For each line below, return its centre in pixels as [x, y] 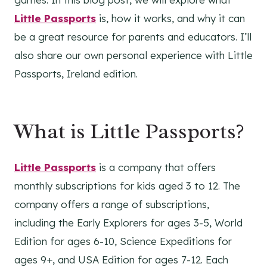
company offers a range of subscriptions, [112, 204]
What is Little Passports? [129, 131]
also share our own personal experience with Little [133, 55]
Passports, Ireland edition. [76, 74]
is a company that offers [156, 167]
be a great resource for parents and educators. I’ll [133, 37]
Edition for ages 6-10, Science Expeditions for [123, 241]
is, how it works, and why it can [170, 18]
